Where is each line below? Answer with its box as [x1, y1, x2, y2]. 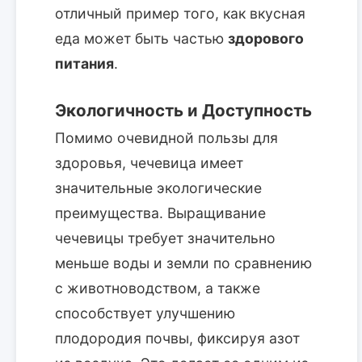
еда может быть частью [55, 30, 228, 48]
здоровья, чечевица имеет [55, 154, 243, 172]
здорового [228, 30, 304, 48]
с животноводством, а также [55, 280, 260, 297]
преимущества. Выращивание [55, 204, 266, 222]
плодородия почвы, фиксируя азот [55, 330, 300, 347]
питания [55, 55, 114, 73]
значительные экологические [55, 179, 262, 197]
